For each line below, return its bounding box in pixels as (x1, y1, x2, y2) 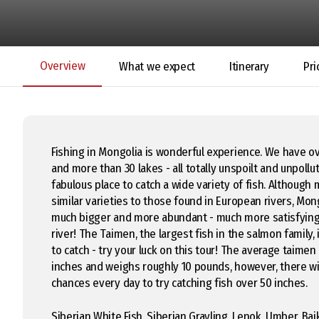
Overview (40, 58, 85, 73)
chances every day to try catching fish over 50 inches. (51, 276, 308, 291)
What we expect (119, 59, 195, 74)
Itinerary (229, 59, 270, 74)
